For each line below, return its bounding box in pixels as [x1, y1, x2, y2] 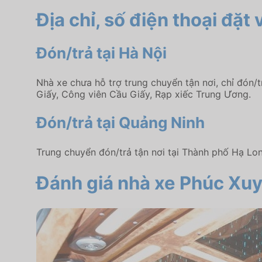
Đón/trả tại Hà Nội [36, 43, 167, 62]
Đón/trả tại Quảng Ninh [36, 113, 205, 132]
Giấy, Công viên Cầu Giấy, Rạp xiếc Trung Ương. [36, 88, 251, 100]
